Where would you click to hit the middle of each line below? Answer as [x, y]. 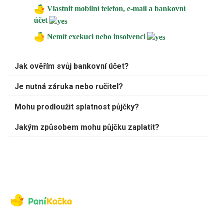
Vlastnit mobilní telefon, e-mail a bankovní [115, 9]
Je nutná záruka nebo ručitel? [69, 87]
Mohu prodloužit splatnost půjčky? [77, 107]
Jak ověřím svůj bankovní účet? [72, 66]
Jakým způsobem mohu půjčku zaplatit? [87, 127]
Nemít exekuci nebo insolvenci [97, 36]
